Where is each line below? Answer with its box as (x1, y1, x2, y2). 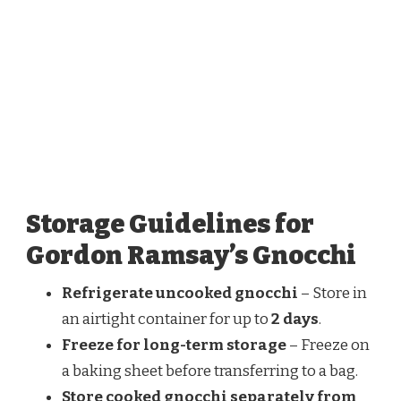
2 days (271, 309, 319, 328)
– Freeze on (286, 335, 370, 354)
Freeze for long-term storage (62, 335, 286, 354)
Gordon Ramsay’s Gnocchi (26, 239, 356, 271)
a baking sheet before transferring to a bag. (62, 361, 358, 380)
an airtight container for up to (62, 309, 271, 328)
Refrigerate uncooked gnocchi (62, 283, 298, 303)
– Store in (298, 283, 367, 303)
